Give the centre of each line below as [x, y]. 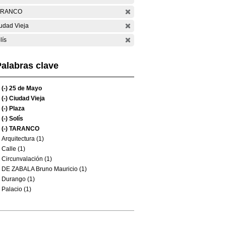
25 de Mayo [25, 88]
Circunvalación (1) [27, 159]
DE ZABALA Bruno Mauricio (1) [44, 169]
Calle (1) [13, 149]
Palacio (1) [16, 189]
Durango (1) [18, 179]
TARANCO [23, 129]
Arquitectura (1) [23, 139]
